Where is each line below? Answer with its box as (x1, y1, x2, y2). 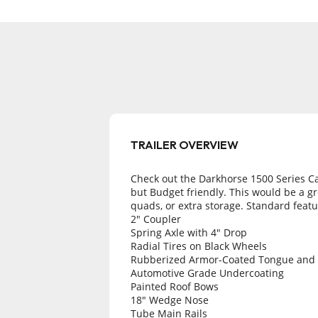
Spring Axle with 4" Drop (131, 226, 247, 239)
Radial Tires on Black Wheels (131, 239, 267, 253)
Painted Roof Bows (131, 280, 219, 293)
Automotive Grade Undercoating (131, 266, 284, 280)
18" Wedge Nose (131, 293, 209, 307)
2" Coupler (131, 212, 181, 226)
